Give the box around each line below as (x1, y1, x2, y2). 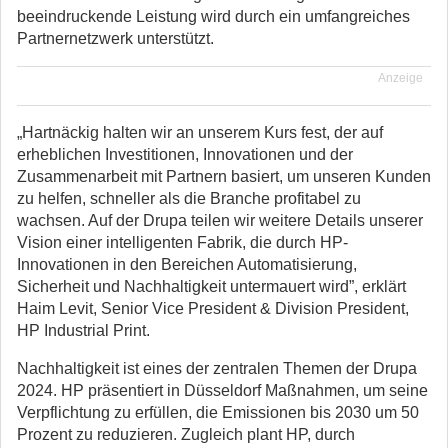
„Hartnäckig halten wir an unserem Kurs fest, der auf (17, 124, 383, 141)
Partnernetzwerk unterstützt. (17, 30, 214, 47)
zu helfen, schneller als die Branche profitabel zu (17, 190, 361, 207)
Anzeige (378, 71, 423, 85)
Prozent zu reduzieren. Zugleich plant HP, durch (17, 426, 355, 443)
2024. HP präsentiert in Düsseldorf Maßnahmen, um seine (17, 382, 428, 399)
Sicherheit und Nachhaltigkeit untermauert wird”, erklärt (17, 278, 406, 295)
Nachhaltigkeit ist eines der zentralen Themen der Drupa (17, 360, 417, 377)
